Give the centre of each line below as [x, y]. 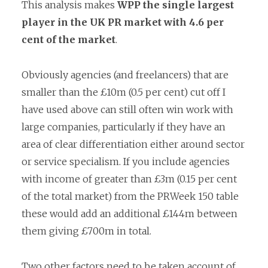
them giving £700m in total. [86, 231]
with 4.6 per [194, 22]
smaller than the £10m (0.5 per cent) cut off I [124, 92]
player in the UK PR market [92, 22]
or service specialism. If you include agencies [126, 162]
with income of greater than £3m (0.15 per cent [129, 179]
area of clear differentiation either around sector [133, 144]
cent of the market [68, 40]
